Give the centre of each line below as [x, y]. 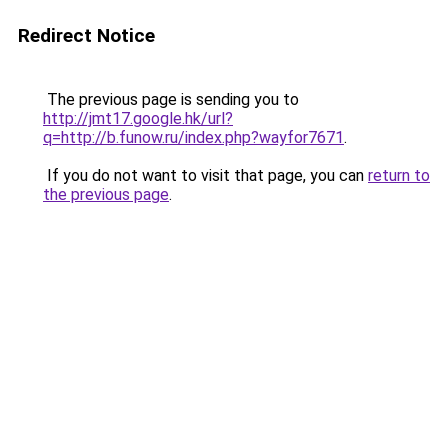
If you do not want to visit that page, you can [205, 175]
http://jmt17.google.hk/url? [138, 118]
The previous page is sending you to [171, 99]
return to [399, 175]
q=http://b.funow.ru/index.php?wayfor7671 [193, 137]
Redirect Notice [86, 35]
